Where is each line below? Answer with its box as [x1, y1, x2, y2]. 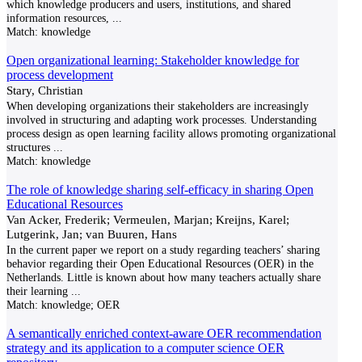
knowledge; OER [38, 298, 120, 311]
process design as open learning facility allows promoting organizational [6, 127, 336, 140]
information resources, [6, 11, 109, 24]
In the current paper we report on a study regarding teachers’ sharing [6, 243, 320, 256]
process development [6, 68, 113, 82]
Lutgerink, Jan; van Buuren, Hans [6, 227, 177, 241]
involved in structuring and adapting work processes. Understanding [6, 113, 317, 126]
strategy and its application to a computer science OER [6, 341, 284, 355]
